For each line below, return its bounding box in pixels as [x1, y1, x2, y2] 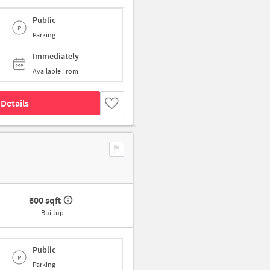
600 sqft [29, 194, 61, 207]
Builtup [40, 208, 64, 218]
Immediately [33, 51, 79, 62]
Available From [33, 66, 78, 76]
